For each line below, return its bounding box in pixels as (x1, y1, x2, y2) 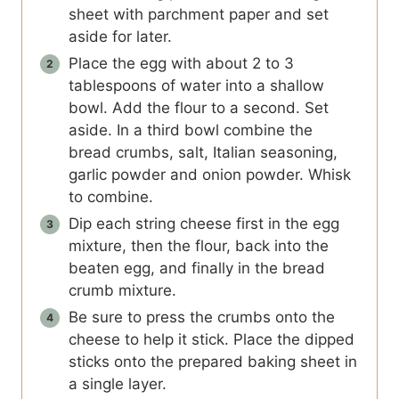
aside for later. (69, 28, 176, 46)
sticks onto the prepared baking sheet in (69, 353, 357, 371)
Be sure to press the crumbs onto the (69, 308, 335, 327)
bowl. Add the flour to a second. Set (69, 99, 329, 118)
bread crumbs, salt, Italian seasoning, (69, 143, 338, 162)
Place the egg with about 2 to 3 (69, 54, 294, 73)
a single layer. (69, 375, 171, 394)
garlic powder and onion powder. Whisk (69, 166, 351, 184)
